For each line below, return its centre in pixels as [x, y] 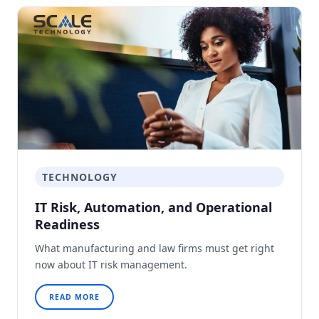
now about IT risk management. [111, 264]
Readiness [67, 224]
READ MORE [74, 297]
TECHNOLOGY [80, 177]
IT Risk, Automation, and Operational [153, 207]
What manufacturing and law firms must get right [155, 248]
